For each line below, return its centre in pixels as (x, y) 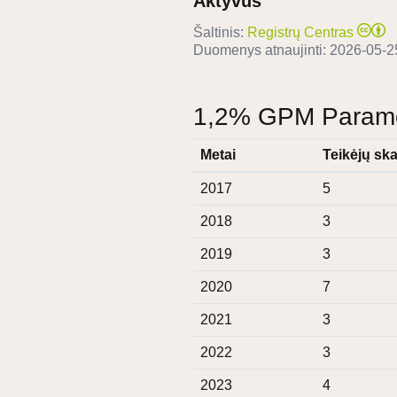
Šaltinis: (218, 33)
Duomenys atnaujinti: (261, 51)
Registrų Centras (300, 33)
